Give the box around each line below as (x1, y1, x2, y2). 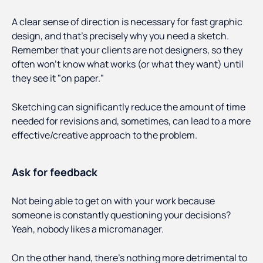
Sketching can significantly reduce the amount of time (12, 100, 245, 114)
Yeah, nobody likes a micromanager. (12, 222, 164, 236)
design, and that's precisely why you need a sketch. (12, 29, 229, 43)
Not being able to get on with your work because (12, 194, 215, 208)
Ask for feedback (12, 165, 97, 180)
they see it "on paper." (12, 72, 104, 85)
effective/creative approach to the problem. (12, 129, 197, 142)
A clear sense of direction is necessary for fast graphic (12, 15, 242, 29)
